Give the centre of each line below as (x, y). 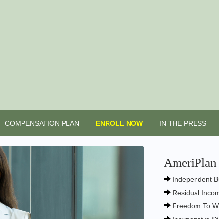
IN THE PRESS (183, 123)
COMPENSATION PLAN (42, 123)
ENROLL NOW (119, 123)
